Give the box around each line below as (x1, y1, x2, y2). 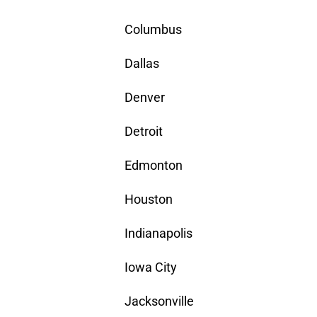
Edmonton (125, 158, 183, 173)
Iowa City (125, 260, 177, 275)
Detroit (125, 124, 163, 139)
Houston (125, 192, 173, 207)
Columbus (125, 22, 182, 38)
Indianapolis (125, 226, 192, 241)
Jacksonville (125, 294, 194, 309)
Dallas (125, 56, 159, 71)
